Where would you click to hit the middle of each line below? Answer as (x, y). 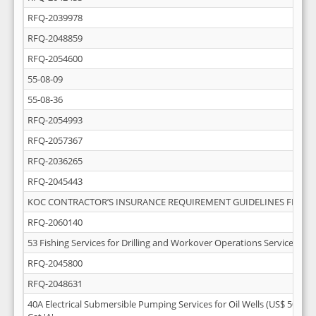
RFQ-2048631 (55, 284)
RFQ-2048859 (55, 38)
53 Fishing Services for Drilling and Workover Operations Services (163, 243)
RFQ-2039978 (55, 18)
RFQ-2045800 (55, 263)
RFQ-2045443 (55, 181)
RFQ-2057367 (55, 140)
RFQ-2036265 (55, 161)
